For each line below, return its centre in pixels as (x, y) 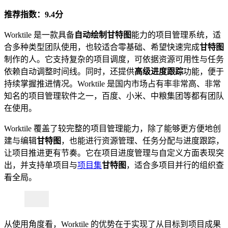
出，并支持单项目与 (41, 165)
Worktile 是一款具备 (39, 35)
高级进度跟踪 (159, 72)
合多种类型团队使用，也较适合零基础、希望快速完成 (102, 47)
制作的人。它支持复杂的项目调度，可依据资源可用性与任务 (114, 60)
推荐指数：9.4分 (34, 15)
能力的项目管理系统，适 (176, 35)
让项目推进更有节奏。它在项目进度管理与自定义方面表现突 (114, 153)
